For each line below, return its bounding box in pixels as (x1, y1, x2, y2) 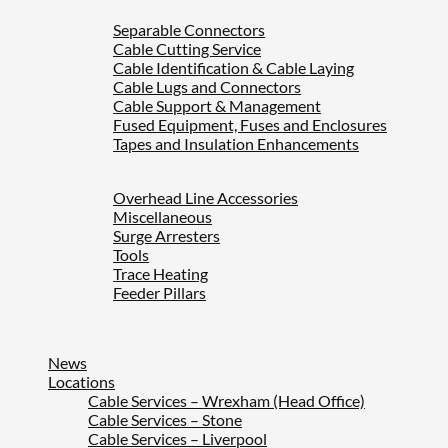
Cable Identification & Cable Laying (113, 58, 354, 78)
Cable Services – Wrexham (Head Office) (88, 391, 365, 411)
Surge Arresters (113, 226, 220, 246)
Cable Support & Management (113, 96, 321, 116)
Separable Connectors (113, 20, 265, 40)
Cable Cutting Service (113, 39, 261, 59)
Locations (48, 372, 115, 392)
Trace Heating (113, 264, 208, 284)
